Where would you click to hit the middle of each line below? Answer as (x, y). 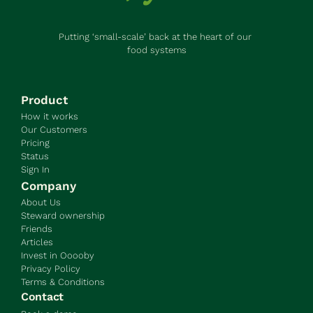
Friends (37, 229)
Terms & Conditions (63, 282)
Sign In (35, 169)
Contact (42, 297)
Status (35, 156)
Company (49, 186)
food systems (156, 50)
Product (44, 100)
